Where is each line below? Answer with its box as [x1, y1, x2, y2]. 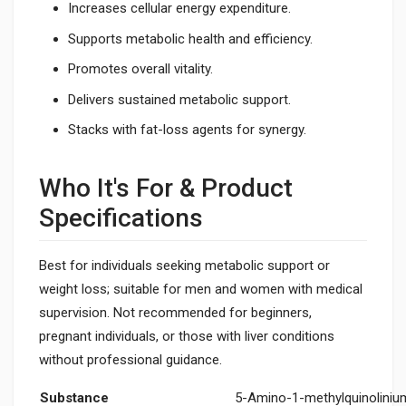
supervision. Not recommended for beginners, [39, 304, 312, 322]
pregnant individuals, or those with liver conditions [39, 328, 334, 345]
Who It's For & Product [39, 173, 293, 204]
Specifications [39, 203, 203, 234]
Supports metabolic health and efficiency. [68, 30, 313, 47]
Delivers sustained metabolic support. [68, 91, 291, 108]
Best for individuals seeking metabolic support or [39, 257, 330, 275]
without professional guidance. [39, 352, 222, 369]
